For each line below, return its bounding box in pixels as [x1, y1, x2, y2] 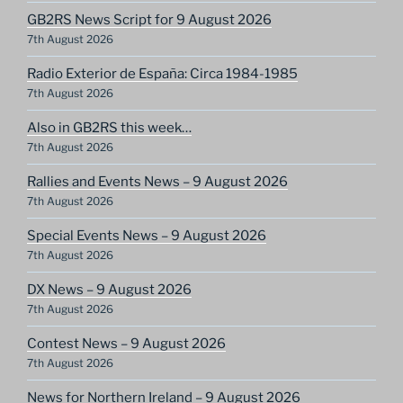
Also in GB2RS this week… [27, 120, 192, 137]
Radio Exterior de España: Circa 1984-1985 [27, 66, 298, 83]
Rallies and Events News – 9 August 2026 [27, 174, 288, 191]
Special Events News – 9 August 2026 [27, 228, 266, 245]
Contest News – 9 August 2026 [27, 336, 226, 353]
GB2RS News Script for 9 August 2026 [27, 12, 272, 29]
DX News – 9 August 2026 [27, 282, 192, 299]
